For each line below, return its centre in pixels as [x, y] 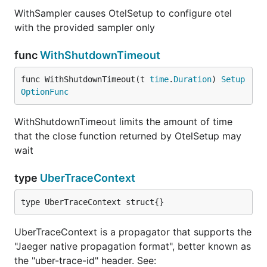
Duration [193, 79]
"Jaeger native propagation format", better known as [133, 246]
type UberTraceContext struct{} [92, 202]
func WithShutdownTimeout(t [85, 79]
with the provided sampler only [85, 27]
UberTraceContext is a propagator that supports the [133, 232]
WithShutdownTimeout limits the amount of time [123, 122]
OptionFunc [45, 92]
